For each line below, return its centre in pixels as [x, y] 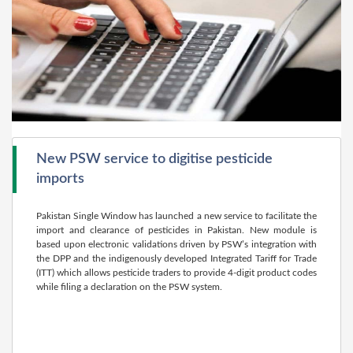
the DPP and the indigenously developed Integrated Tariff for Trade [176, 258]
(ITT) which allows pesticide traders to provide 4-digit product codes [176, 273]
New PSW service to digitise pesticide [154, 159]
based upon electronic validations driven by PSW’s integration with [176, 244]
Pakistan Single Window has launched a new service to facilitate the [176, 216]
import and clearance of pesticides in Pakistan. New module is [176, 230]
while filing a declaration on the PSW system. [129, 287]
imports [60, 179]
